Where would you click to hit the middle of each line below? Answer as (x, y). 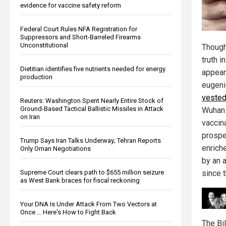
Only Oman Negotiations (55, 148)
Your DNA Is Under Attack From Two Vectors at (89, 204)
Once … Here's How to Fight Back (68, 212)
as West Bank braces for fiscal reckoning (80, 180)
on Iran (30, 117)
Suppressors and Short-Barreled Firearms (80, 37)
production (36, 77)
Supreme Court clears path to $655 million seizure (92, 172)
